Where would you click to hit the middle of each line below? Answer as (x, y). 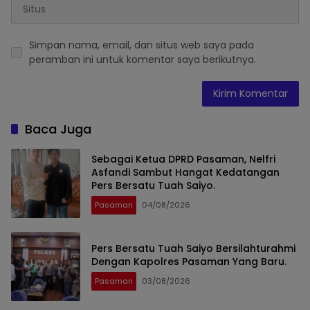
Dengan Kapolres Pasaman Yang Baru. (189, 262)
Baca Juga (58, 129)
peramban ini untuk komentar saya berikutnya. (143, 60)
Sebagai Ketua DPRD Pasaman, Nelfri (183, 159)
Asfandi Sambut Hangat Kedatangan (185, 172)
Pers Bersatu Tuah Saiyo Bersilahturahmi (193, 249)
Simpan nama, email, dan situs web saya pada (142, 45)
